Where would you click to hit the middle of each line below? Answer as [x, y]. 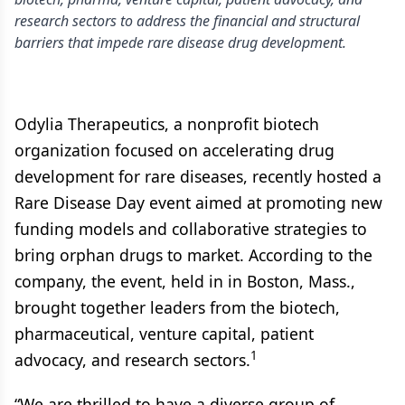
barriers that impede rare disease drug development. [180, 42]
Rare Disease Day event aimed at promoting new [198, 202]
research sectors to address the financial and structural [187, 21]
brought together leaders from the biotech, [177, 307]
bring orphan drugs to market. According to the [193, 255]
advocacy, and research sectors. [132, 360]
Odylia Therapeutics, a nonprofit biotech [167, 124]
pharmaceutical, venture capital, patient [164, 334]
